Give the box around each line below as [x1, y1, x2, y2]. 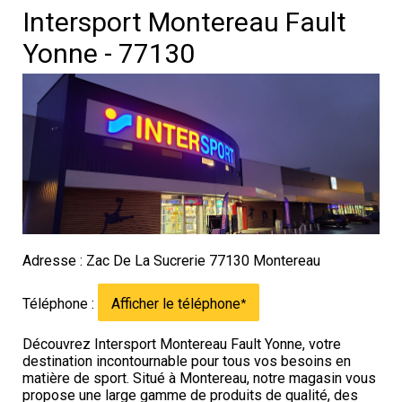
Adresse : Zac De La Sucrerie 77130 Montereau [22, 252, 320, 270]
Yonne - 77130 [22, 38, 195, 69]
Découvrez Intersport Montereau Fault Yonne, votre [22, 336, 341, 354]
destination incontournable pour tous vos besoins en [22, 353, 351, 371]
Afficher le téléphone [111, 295, 240, 313]
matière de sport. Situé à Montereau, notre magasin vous [22, 370, 376, 388]
